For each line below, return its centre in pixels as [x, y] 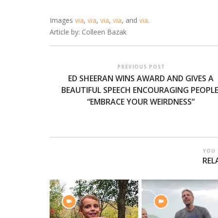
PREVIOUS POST [141, 66]
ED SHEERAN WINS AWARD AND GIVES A [141, 78]
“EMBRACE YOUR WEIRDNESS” [141, 101]
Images [62, 20]
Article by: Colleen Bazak [88, 32]
